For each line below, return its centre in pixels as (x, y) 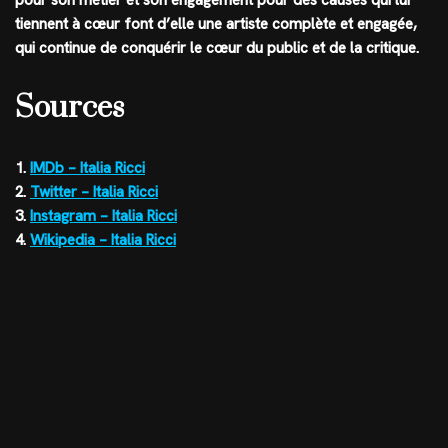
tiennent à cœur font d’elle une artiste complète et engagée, (216, 23)
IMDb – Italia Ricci (87, 167)
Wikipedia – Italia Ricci (103, 239)
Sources (69, 107)
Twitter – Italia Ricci (94, 191)
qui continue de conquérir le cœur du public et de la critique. (217, 47)
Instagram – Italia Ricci (103, 215)
